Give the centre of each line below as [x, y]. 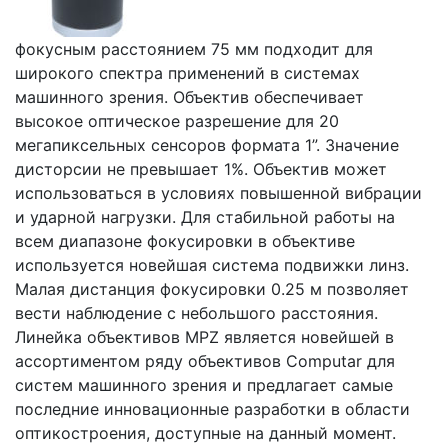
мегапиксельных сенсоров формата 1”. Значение [207, 145]
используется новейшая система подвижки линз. [212, 265]
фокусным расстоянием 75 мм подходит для [194, 49]
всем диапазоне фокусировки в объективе [185, 241]
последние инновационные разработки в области [212, 409]
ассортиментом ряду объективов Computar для [205, 361]
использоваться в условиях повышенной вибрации [218, 193]
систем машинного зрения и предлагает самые [204, 385]
